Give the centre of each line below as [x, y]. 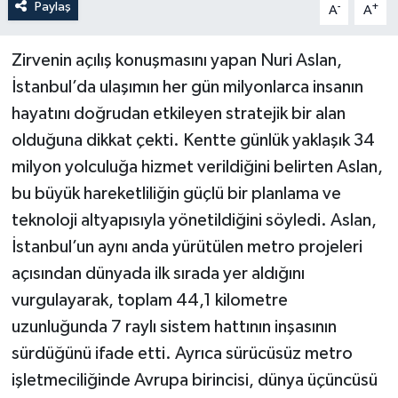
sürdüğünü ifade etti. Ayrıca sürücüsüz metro [182, 353]
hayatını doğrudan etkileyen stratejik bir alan [178, 113]
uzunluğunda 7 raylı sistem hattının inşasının [174, 326]
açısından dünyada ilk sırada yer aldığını [158, 273]
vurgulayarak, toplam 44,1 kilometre [149, 300]
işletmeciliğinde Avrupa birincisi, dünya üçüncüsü [194, 380]
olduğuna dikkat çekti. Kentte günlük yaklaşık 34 [193, 140]
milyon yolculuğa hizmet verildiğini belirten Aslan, [197, 167]
